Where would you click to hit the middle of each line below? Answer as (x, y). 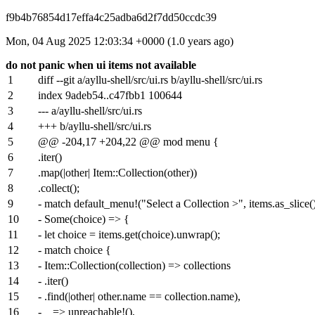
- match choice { (75, 250)
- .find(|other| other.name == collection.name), (139, 296)
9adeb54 (84, 95)
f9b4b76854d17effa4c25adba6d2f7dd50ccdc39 (111, 17)
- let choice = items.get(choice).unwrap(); (129, 234)
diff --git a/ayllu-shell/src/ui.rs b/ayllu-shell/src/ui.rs (150, 80)
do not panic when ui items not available (101, 65)
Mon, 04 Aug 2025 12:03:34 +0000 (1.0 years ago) (120, 41)
